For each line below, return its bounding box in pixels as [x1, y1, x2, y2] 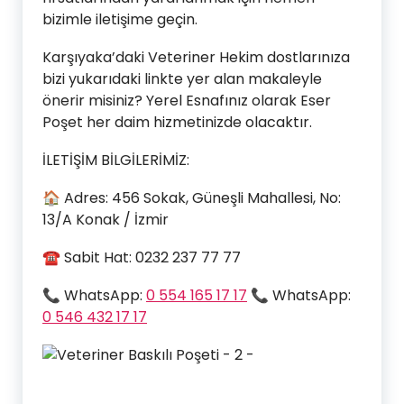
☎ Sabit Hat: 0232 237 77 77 [42, 246, 241, 268]
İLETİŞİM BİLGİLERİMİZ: [42, 149, 189, 170]
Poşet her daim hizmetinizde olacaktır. [42, 111, 312, 133]
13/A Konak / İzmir [42, 208, 169, 230]
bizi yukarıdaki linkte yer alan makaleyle [42, 68, 322, 89]
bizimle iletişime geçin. [42, 8, 197, 30]
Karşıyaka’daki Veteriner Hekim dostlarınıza [42, 46, 350, 68]
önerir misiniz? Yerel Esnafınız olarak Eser [42, 89, 331, 111]
